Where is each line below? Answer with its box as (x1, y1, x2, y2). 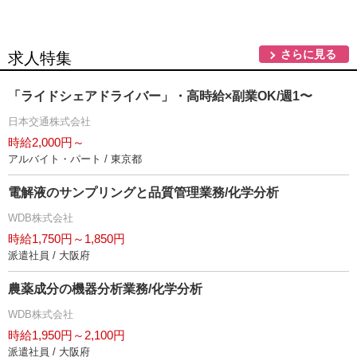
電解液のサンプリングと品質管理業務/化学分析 (8, 186, 279, 200)
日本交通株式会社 (8, 116, 91, 128)
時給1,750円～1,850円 (8, 232, 125, 246)
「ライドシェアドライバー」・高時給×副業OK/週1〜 (8, 89, 312, 104)
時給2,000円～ (8, 135, 84, 150)
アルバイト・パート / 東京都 (8, 153, 142, 166)
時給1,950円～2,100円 (8, 328, 125, 343)
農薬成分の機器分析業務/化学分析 (8, 282, 202, 296)
